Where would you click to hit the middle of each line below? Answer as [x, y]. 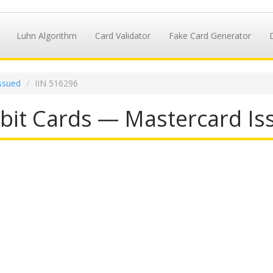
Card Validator [122, 36]
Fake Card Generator [210, 36]
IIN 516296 [56, 83]
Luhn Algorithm [46, 36]
